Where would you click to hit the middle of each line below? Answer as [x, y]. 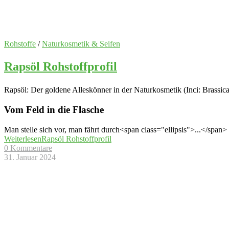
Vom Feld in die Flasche [54, 110]
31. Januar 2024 [30, 157]
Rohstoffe [20, 43]
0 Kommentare [28, 148]
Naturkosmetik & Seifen [81, 43]
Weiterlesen [23, 139]
